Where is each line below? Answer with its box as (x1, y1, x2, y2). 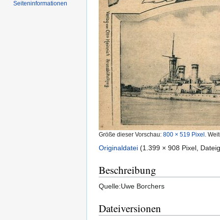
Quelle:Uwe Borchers (99, 182, 165, 191)
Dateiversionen (99, 201, 161, 216)
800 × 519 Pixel (163, 131, 205, 138)
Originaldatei (99, 144, 138, 152)
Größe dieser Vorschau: (99, 131, 163, 138)
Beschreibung (99, 163, 156, 177)
